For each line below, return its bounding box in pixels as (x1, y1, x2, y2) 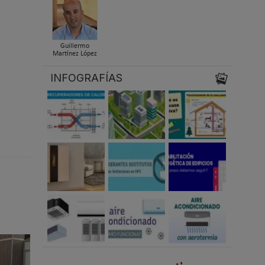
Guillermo (60, 42, 89, 50)
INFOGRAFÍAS (50, 72, 123, 85)
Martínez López (52, 50, 97, 57)
